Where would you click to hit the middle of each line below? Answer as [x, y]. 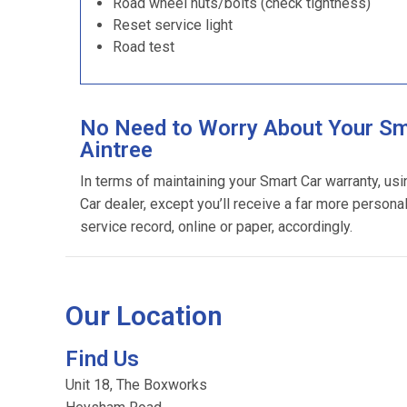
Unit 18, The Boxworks [136, 385]
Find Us [102, 359]
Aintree [116, 150]
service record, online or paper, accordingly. [216, 227]
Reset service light [173, 25]
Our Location [144, 316]
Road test [144, 47]
